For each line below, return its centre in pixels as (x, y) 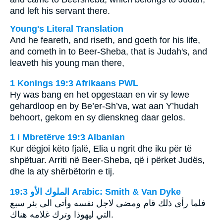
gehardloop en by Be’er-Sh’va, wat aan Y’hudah (104, 106)
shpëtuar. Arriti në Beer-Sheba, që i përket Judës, (107, 160)
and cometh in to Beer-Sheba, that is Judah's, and (109, 52)
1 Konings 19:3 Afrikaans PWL (74, 83)
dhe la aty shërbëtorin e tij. (62, 172)
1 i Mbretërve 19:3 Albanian (67, 138)
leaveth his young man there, (67, 63)
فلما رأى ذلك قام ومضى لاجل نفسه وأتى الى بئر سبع (108, 203)
